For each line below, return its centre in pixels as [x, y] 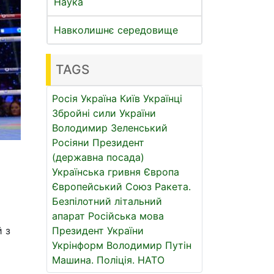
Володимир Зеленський [110, 128]
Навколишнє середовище [116, 30]
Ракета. [173, 187]
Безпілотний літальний [107, 201]
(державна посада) [98, 157]
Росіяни [71, 143]
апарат [68, 216]
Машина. [73, 260]
